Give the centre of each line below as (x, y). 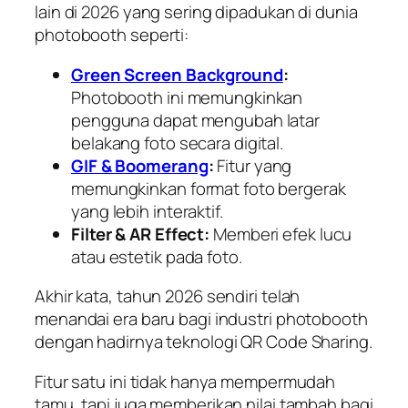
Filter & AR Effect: (141, 234)
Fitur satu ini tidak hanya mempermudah (185, 381)
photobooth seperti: (112, 35)
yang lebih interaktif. (147, 211)
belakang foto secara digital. (178, 143)
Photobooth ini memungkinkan (187, 97)
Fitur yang (253, 165)
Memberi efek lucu (281, 234)
